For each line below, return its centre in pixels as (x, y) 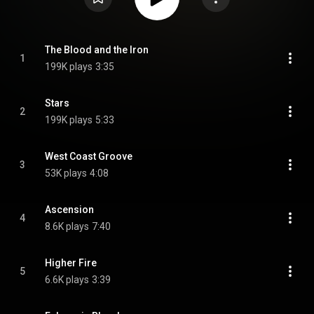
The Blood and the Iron (97, 50)
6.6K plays (67, 280)
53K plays (66, 173)
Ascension (69, 210)
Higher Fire (71, 263)
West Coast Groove (89, 156)
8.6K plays (67, 226)
